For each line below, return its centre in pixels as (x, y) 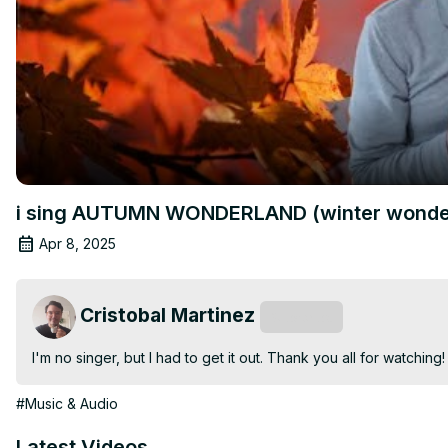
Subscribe (301, 316)
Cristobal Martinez (167, 314)
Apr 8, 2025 (77, 243)
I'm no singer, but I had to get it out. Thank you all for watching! (238, 357)
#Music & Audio (67, 403)
